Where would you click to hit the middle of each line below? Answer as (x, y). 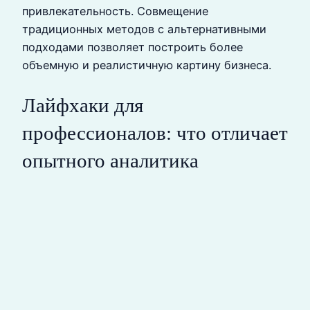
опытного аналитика (110, 160)
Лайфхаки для (83, 105)
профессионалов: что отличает (155, 133)
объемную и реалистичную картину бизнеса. (147, 65)
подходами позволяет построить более (133, 47)
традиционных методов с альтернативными (144, 29)
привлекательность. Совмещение (115, 11)
